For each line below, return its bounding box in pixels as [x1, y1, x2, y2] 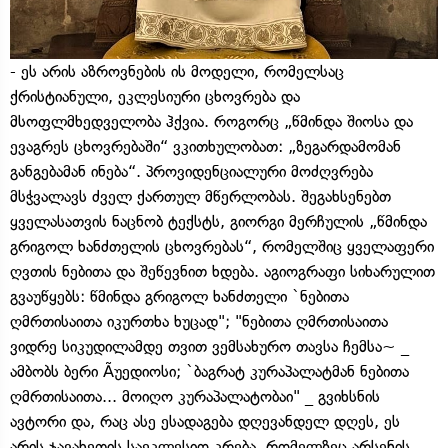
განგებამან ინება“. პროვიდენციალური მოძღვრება [10, 161, 373, 181]
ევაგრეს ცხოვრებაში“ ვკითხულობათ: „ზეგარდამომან [10, 136, 401, 156]
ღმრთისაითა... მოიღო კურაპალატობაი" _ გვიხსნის [10, 386, 380, 406]
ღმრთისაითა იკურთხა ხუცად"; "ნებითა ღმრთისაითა [10, 311, 388, 331]
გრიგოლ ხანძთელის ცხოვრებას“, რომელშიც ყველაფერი [10, 236, 434, 256]
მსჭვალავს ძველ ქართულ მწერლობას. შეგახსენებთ [10, 186, 391, 206]
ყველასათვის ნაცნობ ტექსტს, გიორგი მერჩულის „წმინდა [10, 211, 427, 231]
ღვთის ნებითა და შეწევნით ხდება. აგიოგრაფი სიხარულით [10, 261, 435, 281]
